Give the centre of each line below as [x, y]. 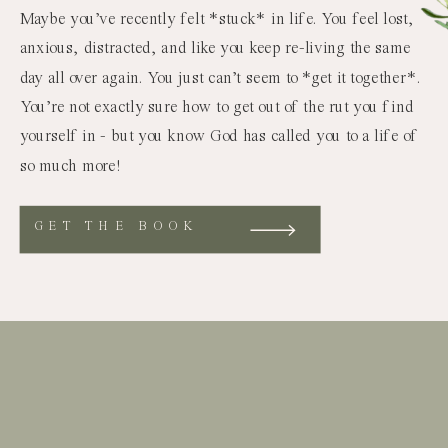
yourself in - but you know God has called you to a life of [218, 137]
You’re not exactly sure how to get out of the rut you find [216, 108]
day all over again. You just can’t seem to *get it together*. [220, 78]
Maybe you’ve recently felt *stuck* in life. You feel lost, [216, 19]
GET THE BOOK [116, 226]
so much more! [70, 166]
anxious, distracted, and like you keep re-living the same [215, 49]
